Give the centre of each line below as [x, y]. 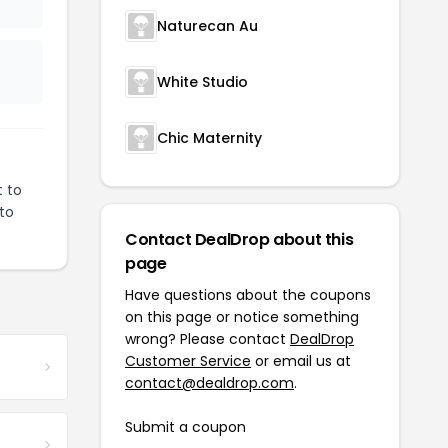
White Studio [202, 82]
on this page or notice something [242, 317]
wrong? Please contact [207, 339]
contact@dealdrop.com [209, 383]
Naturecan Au [207, 26]
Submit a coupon [185, 427]
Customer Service [188, 361]
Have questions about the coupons [248, 295]
